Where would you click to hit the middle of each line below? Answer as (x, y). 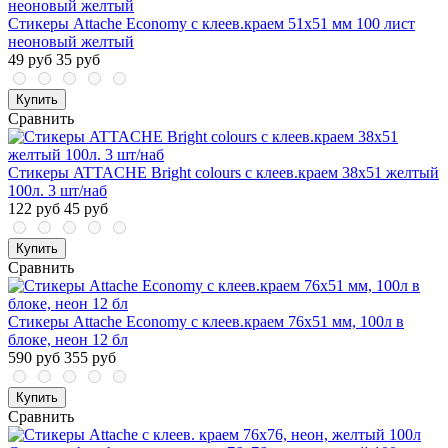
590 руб (34, 358)
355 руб (90, 358)
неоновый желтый (71, 42)
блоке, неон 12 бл (68, 340)
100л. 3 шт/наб (57, 191)
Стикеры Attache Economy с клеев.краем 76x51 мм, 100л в (206, 322)
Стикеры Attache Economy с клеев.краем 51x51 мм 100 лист (211, 24)
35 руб (78, 60)
